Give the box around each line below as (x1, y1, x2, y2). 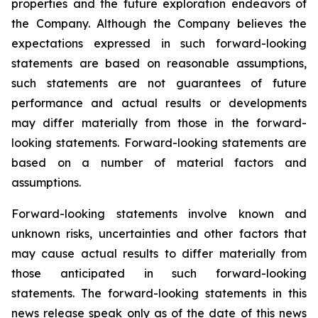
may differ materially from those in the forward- (11, 116, 307, 131)
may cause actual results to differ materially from (11, 246, 307, 261)
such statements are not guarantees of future (11, 76, 307, 91)
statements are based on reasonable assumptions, (11, 56, 307, 71)
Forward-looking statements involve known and (11, 207, 307, 221)
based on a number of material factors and (11, 155, 307, 170)
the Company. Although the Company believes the (11, 16, 307, 31)
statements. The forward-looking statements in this (11, 286, 307, 301)
